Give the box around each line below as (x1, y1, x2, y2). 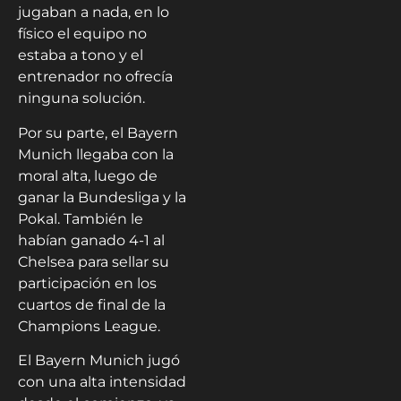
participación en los (18, 274, 157, 292)
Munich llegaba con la (18, 145, 174, 163)
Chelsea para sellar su (18, 252, 169, 270)
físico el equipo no (18, 25, 147, 43)
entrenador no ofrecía (18, 68, 173, 86)
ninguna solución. (18, 90, 145, 107)
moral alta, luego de (18, 166, 158, 184)
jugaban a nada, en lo (18, 4, 169, 21)
